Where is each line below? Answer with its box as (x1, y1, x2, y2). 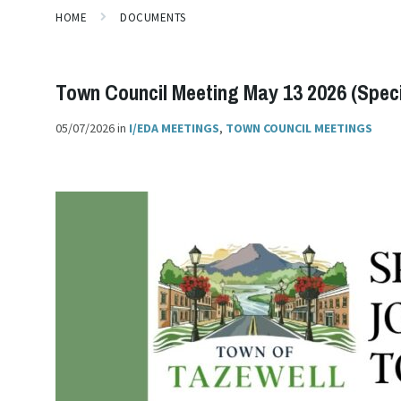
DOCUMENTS (120, 9, 186, 25)
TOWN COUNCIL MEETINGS (226, 119, 372, 136)
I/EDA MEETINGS (129, 119, 219, 136)
